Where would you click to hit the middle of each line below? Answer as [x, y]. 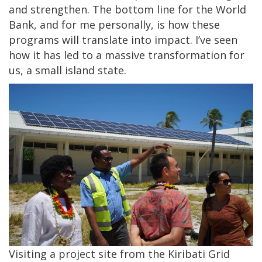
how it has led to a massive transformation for [127, 55]
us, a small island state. [69, 70]
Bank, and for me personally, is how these [114, 24]
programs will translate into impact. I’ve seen [123, 39]
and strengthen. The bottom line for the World [127, 9]
